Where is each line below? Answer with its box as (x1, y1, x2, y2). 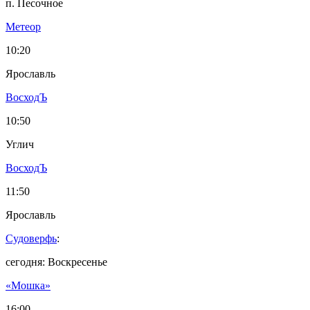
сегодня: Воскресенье (6, 256, 107, 268)
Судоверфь (6, 232, 57, 245)
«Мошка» (6, 280, 51, 292)
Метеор (6, 21, 41, 33)
